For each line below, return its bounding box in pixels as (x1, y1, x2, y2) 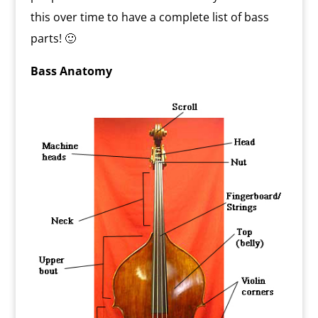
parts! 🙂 (30, 31, 76, 47)
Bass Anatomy (30, 63, 112, 79)
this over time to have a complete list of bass (30, 9, 269, 26)
